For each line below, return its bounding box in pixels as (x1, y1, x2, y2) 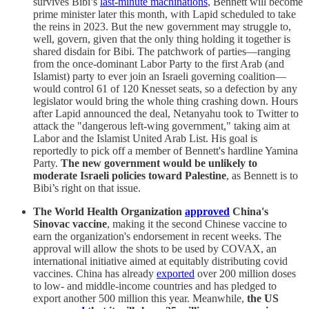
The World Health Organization (33, 205, 185, 217)
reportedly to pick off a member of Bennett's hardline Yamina (33, 144, 298, 157)
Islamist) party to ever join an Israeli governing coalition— (33, 70, 286, 82)
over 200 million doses (195, 267, 296, 279)
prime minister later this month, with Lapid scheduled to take (33, 8, 296, 20)
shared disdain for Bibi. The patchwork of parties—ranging (33, 45, 290, 57)
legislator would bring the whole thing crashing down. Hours (33, 94, 298, 107)
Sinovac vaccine (33, 217, 107, 230)
